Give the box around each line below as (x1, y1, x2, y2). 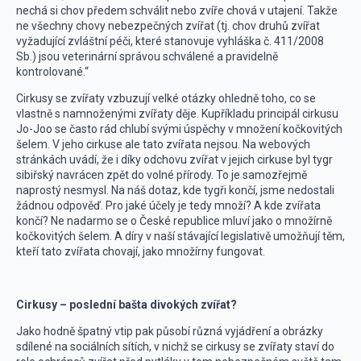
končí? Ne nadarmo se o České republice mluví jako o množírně (16, 214, 332, 227)
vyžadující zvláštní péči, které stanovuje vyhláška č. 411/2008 (16, 35, 324, 48)
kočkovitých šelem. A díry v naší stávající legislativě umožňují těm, (16, 230, 345, 243)
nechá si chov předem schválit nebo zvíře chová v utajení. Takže (16, 4, 338, 17)
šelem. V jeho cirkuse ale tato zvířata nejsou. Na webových (16, 138, 310, 151)
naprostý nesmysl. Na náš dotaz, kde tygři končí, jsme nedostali (16, 184, 334, 197)
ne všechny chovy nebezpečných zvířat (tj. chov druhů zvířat (16, 19, 320, 32)
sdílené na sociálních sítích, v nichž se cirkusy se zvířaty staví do (16, 340, 334, 353)
